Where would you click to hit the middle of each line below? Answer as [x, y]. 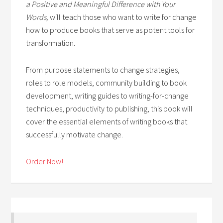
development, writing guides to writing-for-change [108, 96]
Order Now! [45, 162]
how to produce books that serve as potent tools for [111, 30]
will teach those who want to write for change [123, 17]
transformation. [51, 43]
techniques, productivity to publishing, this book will [110, 109]
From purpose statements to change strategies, [103, 70]
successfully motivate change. [75, 135]
